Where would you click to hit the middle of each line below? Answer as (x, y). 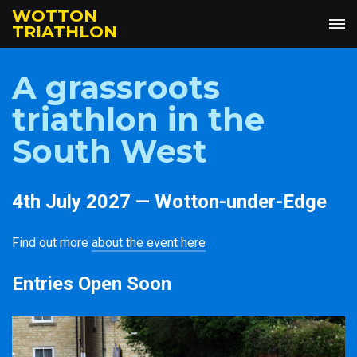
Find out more (52, 242)
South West (110, 151)
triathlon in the (138, 119)
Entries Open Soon (92, 283)
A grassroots (116, 87)
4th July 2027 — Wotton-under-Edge (169, 201)
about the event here (149, 242)
